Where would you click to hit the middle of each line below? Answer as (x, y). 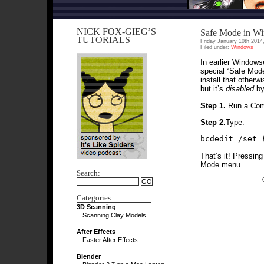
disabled (240, 89)
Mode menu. (222, 164)
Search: (88, 173)
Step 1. (213, 105)
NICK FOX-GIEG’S (116, 32)
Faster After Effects (110, 240)
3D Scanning (96, 207)
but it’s (213, 89)
